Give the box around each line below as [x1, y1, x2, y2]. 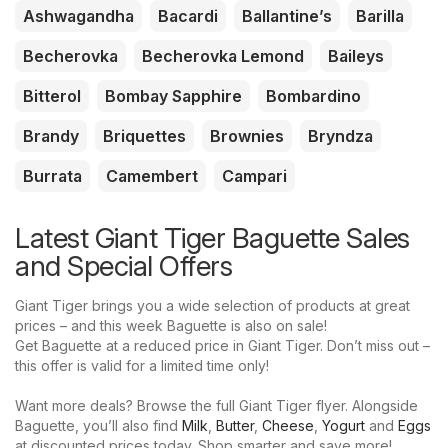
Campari [222, 166, 287, 187]
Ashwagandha [23, 6, 134, 27]
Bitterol [23, 86, 81, 107]
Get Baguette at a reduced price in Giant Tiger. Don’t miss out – [15, 337, 430, 355]
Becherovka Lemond [142, 46, 304, 67]
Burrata [23, 166, 82, 187]
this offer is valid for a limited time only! [15, 357, 269, 375]
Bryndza [308, 126, 373, 147]
